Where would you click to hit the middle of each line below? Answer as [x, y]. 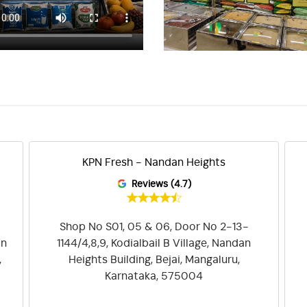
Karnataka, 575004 [154, 276]
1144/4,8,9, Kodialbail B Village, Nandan [154, 243]
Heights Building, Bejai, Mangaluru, [154, 259]
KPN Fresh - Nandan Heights [154, 162]
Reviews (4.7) [161, 184]
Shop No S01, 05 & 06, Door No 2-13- [154, 226]
